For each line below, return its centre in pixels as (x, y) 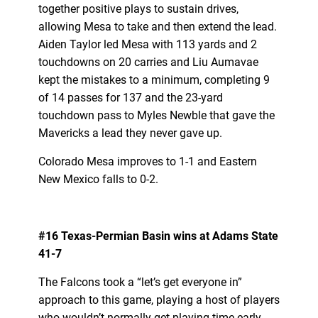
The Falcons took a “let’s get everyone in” (140, 282)
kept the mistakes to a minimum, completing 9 (154, 79)
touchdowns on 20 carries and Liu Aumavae (148, 62)
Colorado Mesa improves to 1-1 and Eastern (147, 161)
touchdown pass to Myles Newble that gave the (156, 115)
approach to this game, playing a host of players (159, 300)
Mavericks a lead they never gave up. (131, 133)
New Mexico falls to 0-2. (98, 179)
